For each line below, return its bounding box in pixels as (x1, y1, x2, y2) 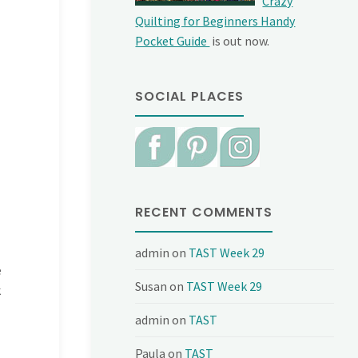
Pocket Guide (135, 32, 210, 49)
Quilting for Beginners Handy (135, 12, 296, 29)
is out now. (209, 32, 270, 49)
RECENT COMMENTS (135, 203, 273, 222)
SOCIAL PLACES (135, 86, 245, 105)
